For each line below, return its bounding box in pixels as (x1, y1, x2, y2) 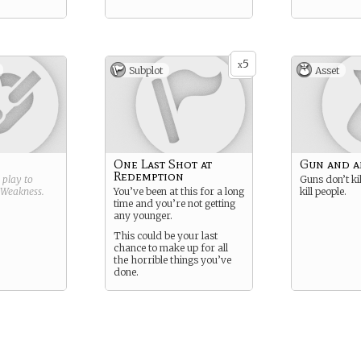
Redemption (114, 168, 184, 184)
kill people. (300, 185, 346, 197)
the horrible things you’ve (114, 254, 231, 266)
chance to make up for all (114, 242, 228, 254)
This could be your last (114, 230, 218, 242)
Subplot (129, 64, 163, 77)
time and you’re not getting (114, 197, 235, 210)
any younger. (114, 210, 172, 222)
